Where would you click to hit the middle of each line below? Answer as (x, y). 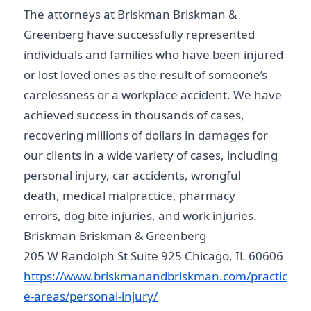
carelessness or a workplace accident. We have (153, 95)
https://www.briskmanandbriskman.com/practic (155, 276)
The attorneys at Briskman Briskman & (130, 15)
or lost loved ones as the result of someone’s (145, 75)
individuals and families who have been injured (153, 55)
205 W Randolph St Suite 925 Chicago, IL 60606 (153, 256)
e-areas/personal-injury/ (91, 296)
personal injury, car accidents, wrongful (132, 176)
